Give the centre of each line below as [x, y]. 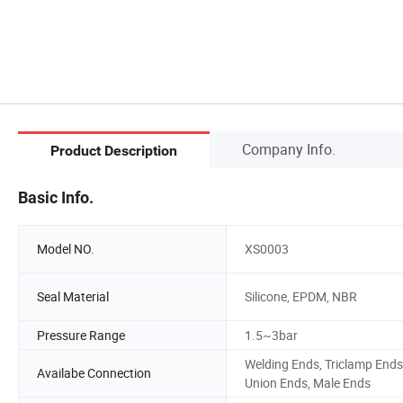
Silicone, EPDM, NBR [301, 297]
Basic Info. [56, 197]
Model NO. [66, 249]
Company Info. [289, 149]
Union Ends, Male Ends [308, 382]
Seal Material [73, 297]
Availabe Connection [94, 373]
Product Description [114, 151]
